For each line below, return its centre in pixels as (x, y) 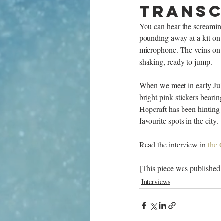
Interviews (156, 181)
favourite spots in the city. (179, 121)
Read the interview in (173, 144)
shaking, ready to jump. (176, 61)
